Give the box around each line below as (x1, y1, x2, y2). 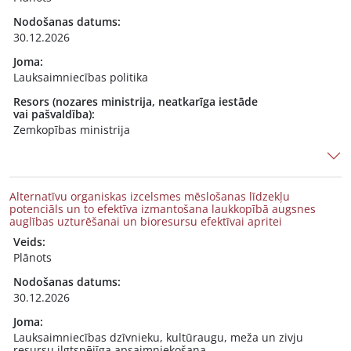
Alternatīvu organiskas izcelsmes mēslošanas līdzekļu (9, 189, 290, 204)
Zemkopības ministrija (13, 122, 130, 137)
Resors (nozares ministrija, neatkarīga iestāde (13, 94, 258, 109)
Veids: (13, 234, 45, 249)
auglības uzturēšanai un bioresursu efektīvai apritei (9, 214, 282, 229)
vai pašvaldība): (13, 107, 95, 121)
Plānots (13, 250, 52, 265)
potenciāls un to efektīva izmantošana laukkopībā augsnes (9, 201, 316, 216)
